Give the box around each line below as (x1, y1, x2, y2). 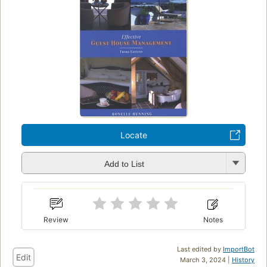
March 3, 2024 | (180, 256, 232, 265)
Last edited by (177, 245, 223, 254)
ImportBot (223, 245, 254, 254)
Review (44, 215, 69, 225)
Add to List (104, 159, 144, 169)
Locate (120, 130, 147, 141)
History (232, 256, 254, 265)
